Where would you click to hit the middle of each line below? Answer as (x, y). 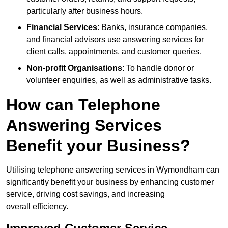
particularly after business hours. (85, 11)
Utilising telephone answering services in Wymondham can (113, 170)
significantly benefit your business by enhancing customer (110, 182)
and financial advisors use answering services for (115, 40)
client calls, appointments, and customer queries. (114, 52)
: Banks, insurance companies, (152, 27)
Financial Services (62, 27)
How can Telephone (83, 105)
